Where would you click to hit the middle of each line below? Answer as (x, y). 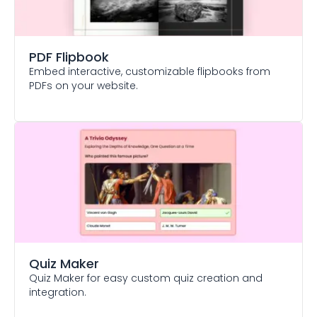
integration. (58, 292)
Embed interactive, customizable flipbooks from (150, 71)
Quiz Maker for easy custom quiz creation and (146, 278)
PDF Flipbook (69, 57)
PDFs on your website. (83, 86)
